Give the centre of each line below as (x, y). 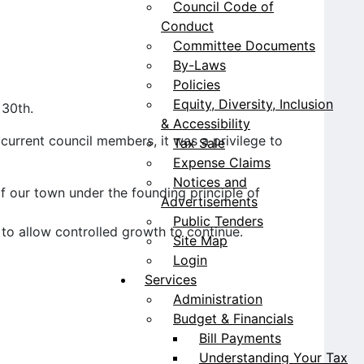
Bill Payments (240, 338)
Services (171, 279)
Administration (218, 299)
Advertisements (209, 201)
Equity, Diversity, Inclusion (253, 104)
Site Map (200, 240)
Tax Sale (199, 143)
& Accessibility (206, 123)
